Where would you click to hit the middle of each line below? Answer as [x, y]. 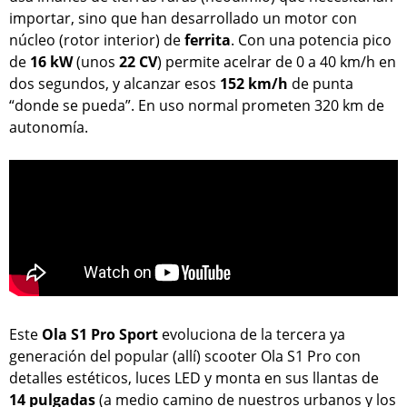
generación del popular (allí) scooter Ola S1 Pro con [185, 356]
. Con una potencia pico [311, 40]
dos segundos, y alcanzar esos [114, 83]
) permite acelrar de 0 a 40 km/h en [277, 61]
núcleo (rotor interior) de [97, 40]
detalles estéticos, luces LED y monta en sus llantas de [194, 377]
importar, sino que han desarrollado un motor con [183, 18]
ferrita [208, 40]
